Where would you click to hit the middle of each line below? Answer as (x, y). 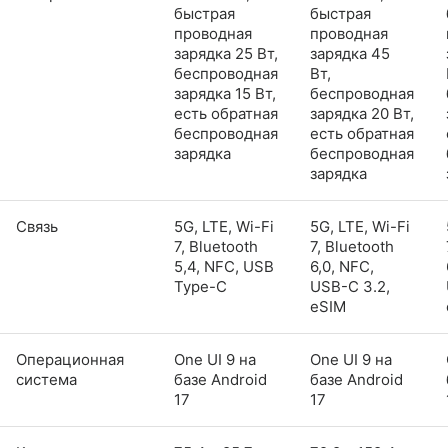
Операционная (70, 359)
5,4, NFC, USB (224, 266)
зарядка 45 (350, 53)
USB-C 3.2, (350, 286)
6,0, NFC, (342, 266)
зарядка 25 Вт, (226, 53)
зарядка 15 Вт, (225, 93)
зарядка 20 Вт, (362, 113)
